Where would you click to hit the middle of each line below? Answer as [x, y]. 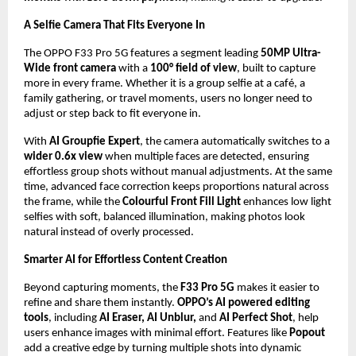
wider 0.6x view [63, 157]
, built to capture [276, 68]
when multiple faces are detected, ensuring [206, 157]
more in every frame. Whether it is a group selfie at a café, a [164, 83]
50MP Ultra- [291, 53]
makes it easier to [277, 288]
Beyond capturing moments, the [102, 288]
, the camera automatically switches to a [235, 141]
